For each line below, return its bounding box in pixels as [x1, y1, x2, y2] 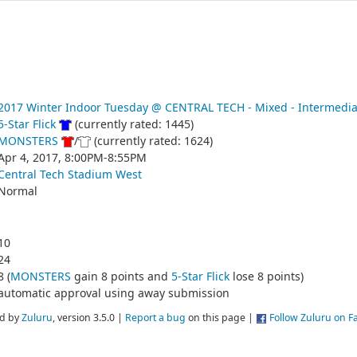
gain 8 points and [70, 269, 171, 284]
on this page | [186, 311, 256, 325]
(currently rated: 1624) [90, 133, 213, 148]
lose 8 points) [229, 269, 304, 284]
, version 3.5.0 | [53, 311, 125, 325]
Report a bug [125, 311, 186, 325]
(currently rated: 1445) [71, 116, 194, 131]
